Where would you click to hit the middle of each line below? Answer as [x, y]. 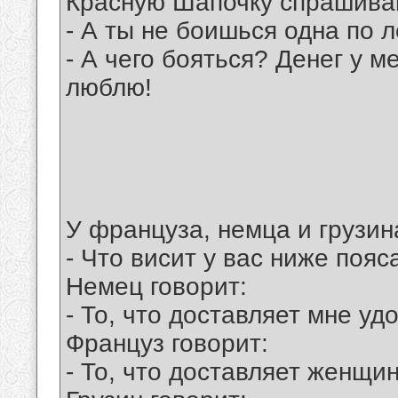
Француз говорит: [167, 344]
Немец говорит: [156, 287]
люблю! [109, 88]
